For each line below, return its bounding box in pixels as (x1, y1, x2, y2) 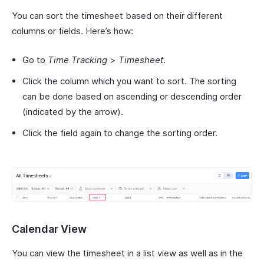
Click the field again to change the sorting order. (22, 127, 217, 139)
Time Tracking (48, 54, 107, 66)
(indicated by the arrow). (22, 106, 126, 118)
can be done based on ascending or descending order (22, 91, 242, 103)
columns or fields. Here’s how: (12, 25, 133, 37)
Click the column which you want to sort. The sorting (22, 75, 236, 87)
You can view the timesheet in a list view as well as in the (12, 247, 243, 259)
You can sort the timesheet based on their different (12, 10, 223, 22)
